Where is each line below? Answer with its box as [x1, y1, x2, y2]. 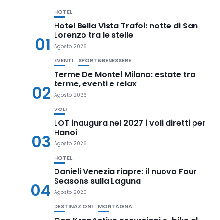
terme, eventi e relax [54, 78, 137, 89]
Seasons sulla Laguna [54, 175, 141, 187]
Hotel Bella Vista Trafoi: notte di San [54, 20, 198, 31]
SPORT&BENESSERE [78, 56, 131, 64]
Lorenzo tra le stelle [54, 29, 133, 41]
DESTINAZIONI [54, 202, 93, 210]
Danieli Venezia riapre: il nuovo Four [54, 166, 197, 177]
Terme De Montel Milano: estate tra [54, 69, 195, 80]
